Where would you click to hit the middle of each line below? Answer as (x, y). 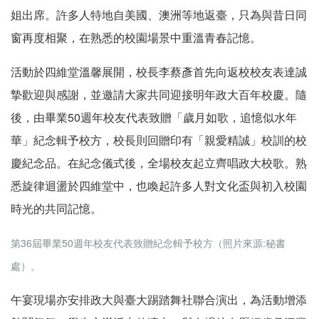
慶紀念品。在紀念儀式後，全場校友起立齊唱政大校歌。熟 (159, 162)
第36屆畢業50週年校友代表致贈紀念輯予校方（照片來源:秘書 (148, 242)
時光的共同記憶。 (56, 208)
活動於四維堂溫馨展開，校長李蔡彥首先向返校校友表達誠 (159, 71)
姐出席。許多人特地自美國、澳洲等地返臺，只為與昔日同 (159, 14)
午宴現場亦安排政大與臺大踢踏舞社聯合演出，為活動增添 (159, 299)
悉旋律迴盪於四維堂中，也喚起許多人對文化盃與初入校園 (159, 185)
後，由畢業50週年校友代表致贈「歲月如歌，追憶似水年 (154, 117)
